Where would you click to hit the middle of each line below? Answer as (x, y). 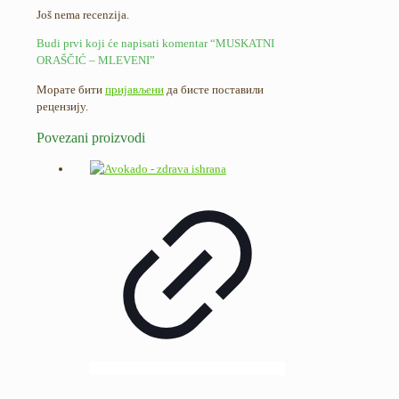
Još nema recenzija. (83, 14)
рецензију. (62, 106)
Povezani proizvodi (91, 137)
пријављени (134, 89)
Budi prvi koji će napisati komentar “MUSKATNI (155, 43)
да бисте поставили (214, 89)
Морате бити (71, 89)
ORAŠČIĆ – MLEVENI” (96, 60)
